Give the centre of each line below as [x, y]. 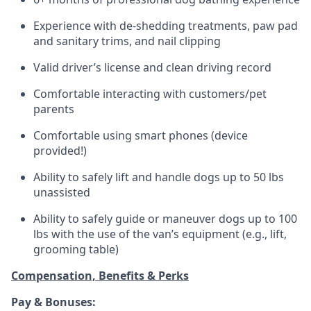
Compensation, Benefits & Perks [100, 276]
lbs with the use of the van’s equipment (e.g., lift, [160, 234]
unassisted [62, 192]
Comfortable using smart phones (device [141, 135]
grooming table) [76, 249]
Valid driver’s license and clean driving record [152, 67]
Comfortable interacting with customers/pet [150, 94]
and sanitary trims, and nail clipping [127, 41]
